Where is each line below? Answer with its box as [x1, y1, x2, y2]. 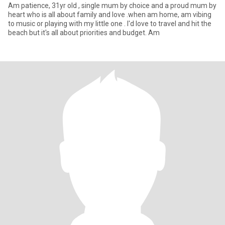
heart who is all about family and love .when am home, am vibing [8, 11, 211, 19]
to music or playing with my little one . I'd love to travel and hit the [8, 20, 211, 28]
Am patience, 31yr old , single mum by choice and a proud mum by [8, 2, 216, 10]
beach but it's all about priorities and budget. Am [8, 29, 160, 37]
